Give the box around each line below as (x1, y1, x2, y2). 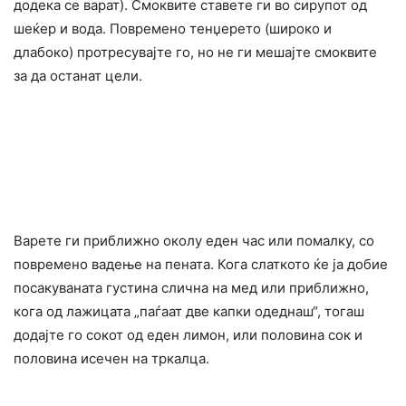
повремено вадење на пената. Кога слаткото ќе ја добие (14, 256, 388, 274)
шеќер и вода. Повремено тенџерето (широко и (14, 20, 332, 38)
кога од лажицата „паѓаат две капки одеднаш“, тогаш (14, 303, 364, 321)
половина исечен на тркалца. (14, 350, 209, 368)
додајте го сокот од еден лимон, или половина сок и (14, 326, 362, 344)
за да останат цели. (14, 67, 142, 85)
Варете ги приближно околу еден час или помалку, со (14, 232, 374, 250)
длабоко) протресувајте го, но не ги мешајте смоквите (14, 43, 377, 62)
